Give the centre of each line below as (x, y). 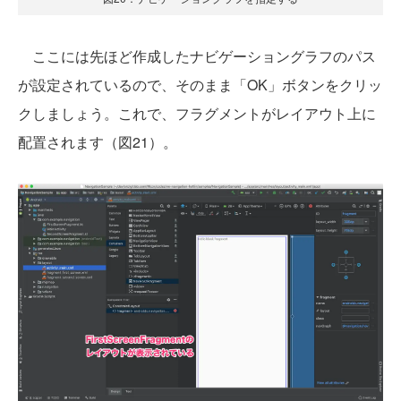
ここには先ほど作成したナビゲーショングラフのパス (197, 55)
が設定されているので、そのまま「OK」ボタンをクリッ (200, 84)
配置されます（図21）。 (98, 141)
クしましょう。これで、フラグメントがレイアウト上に (197, 113)
